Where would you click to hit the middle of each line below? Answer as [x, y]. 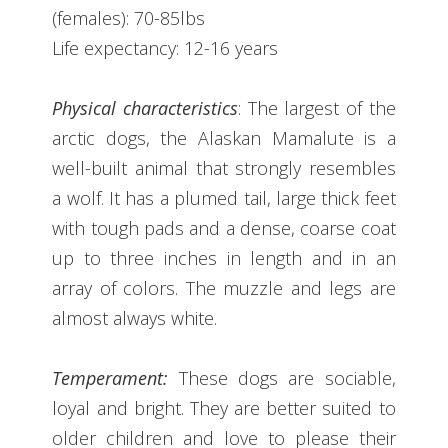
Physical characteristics [145, 107]
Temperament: [110, 377]
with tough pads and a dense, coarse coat [224, 227]
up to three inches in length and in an [224, 257]
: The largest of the [317, 107]
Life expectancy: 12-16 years [165, 47]
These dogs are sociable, [282, 377]
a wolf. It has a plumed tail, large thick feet [224, 197]
